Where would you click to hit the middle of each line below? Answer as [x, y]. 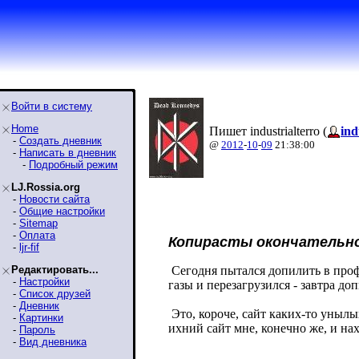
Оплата [37, 235]
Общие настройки [62, 211]
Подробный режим [73, 165]
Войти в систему [52, 106]
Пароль [37, 330]
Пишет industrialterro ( [268, 131]
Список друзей [55, 294]
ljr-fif [29, 247]
